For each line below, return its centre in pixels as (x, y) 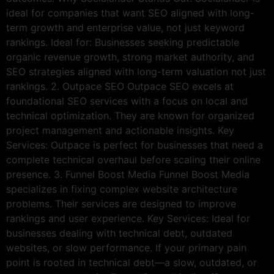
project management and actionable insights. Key (120, 130)
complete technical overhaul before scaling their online (133, 159)
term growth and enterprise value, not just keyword (125, 27)
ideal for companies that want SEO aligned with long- (130, 13)
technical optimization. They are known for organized (130, 115)
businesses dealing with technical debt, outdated (119, 233)
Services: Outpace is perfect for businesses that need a (135, 145)
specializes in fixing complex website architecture (122, 189)
